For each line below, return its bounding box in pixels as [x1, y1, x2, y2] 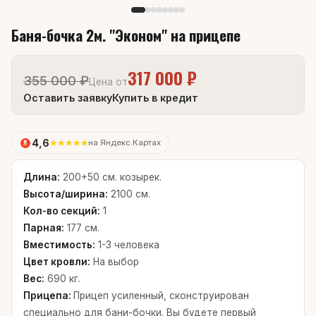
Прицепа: [23, 290, 73, 302]
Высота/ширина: [23, 188, 108, 200]
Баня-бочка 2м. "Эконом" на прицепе [11, 24, 241, 46]
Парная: [23, 222, 64, 234]
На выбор [90, 256, 139, 268]
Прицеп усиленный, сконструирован [73, 290, 249, 302]
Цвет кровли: [23, 256, 90, 268]
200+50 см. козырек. [60, 171, 162, 183]
